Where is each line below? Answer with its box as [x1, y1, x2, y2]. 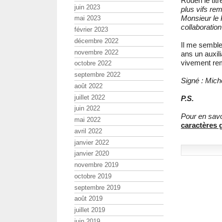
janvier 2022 [74, 138, 109, 146]
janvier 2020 [74, 150, 109, 158]
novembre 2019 [74, 161, 118, 169]
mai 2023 [74, 14, 101, 22]
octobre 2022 [74, 59, 111, 67]
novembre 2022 [74, 48, 118, 56]
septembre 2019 [74, 183, 120, 191]
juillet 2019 [74, 206, 105, 214]
